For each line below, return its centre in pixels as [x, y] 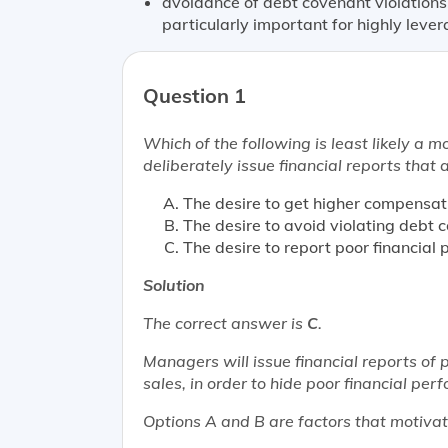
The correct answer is [225, 322]
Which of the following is [237, 142]
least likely [370, 142]
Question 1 [194, 95]
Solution [174, 284]
